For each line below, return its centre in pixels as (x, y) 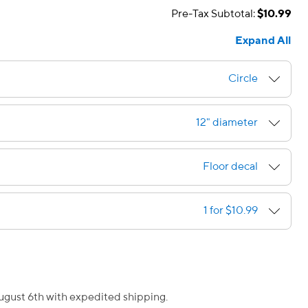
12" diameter (227, 122)
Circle (243, 78)
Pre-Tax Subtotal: (214, 14)
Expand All (263, 41)
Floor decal (230, 166)
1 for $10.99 (231, 210)
